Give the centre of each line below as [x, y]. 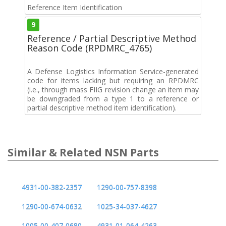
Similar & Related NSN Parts [83, 152]
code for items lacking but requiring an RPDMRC [113, 80]
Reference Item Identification [75, 7]
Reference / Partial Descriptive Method [112, 38]
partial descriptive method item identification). [102, 107]
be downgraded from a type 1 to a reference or [113, 98]
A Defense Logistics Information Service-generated [113, 71]
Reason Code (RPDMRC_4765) [90, 48]
